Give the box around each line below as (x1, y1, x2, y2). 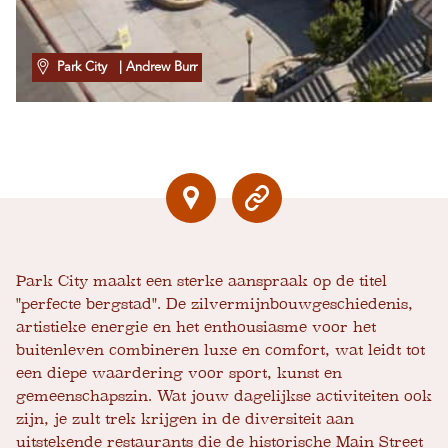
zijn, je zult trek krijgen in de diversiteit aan (16, 410, 354, 429)
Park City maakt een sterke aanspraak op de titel (16, 272, 387, 291)
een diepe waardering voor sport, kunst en (16, 364, 342, 383)
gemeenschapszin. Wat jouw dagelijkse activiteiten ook (16, 387, 432, 406)
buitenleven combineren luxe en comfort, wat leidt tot (16, 341, 425, 360)
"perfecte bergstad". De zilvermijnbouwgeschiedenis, (16, 295, 413, 314)
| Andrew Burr (111, 61, 197, 75)
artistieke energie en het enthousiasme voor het (16, 318, 376, 337)
